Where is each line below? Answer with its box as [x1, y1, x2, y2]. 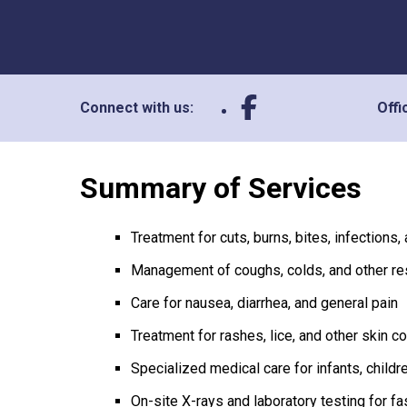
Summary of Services [80, 171, 362, 205]
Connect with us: [80, 99, 194, 116]
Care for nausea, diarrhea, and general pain [131, 294, 398, 312]
